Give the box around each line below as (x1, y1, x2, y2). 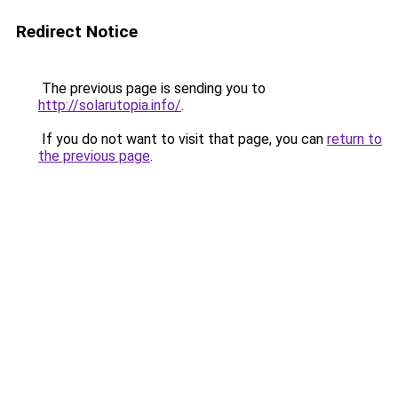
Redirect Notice (16, 21, 138, 42)
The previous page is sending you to (38, 80, 266, 97)
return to (327, 131, 382, 147)
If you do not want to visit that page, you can (38, 131, 327, 147)
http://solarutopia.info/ (38, 97, 181, 114)
